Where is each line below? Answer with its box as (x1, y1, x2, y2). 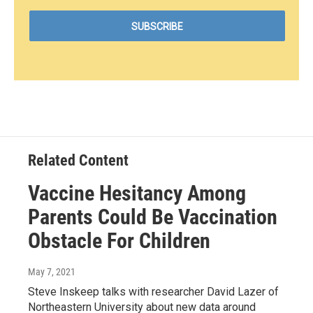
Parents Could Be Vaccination (28, 205, 277, 230)
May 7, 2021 (28, 266, 75, 278)
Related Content (28, 152, 129, 170)
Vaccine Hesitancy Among (28, 181, 246, 206)
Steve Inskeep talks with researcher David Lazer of (28, 285, 279, 299)
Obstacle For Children (28, 228, 210, 254)
